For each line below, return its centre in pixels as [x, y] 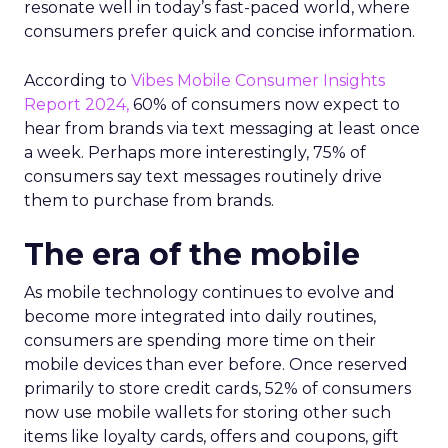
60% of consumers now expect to [264, 105]
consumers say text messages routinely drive [203, 177]
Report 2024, [76, 105]
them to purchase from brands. [149, 201]
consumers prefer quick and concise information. [219, 32]
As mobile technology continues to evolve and [209, 293]
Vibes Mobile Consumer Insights [258, 81]
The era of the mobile [192, 255]
